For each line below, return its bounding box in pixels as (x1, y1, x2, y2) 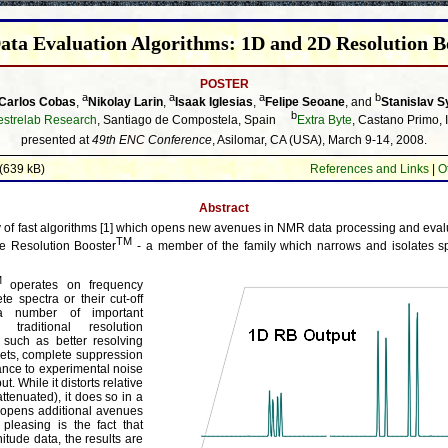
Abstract (199, 200, 249, 215)
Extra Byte (297, 112, 352, 127)
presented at (21, 133, 92, 148)
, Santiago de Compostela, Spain (97, 112, 291, 127)
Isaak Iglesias (175, 94, 253, 109)
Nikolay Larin (88, 94, 163, 109)
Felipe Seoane (265, 94, 345, 109)
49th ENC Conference (92, 133, 212, 148)
